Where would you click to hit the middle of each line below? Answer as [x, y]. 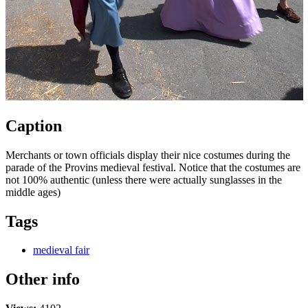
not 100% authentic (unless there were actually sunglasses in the [144, 179]
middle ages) [33, 192]
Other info [43, 279]
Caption [34, 125]
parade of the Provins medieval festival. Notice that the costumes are [153, 167]
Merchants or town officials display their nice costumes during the [148, 155]
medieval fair [61, 250]
